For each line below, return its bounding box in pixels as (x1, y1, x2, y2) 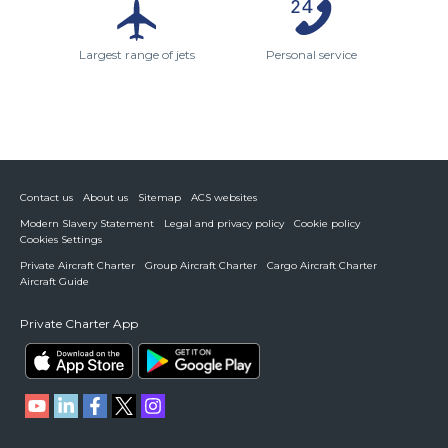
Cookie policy (294, 216, 360, 230)
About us (83, 190, 128, 204)
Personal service (265, 46, 357, 62)
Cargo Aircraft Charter (267, 258, 377, 272)
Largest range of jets (79, 46, 195, 62)
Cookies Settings (20, 232, 102, 246)
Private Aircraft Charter (20, 258, 135, 272)
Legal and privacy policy (164, 216, 284, 230)
